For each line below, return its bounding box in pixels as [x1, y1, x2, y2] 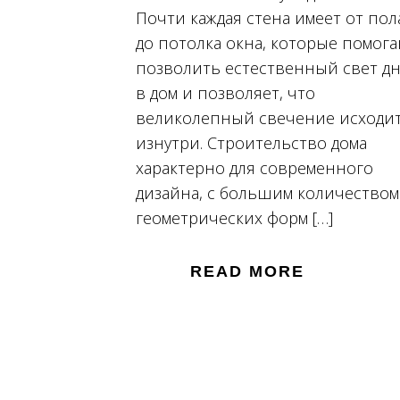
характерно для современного [136, 156, 373, 179]
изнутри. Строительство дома [136, 131, 367, 154]
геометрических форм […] [136, 206, 333, 229]
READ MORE [190, 262, 304, 280]
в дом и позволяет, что [136, 81, 315, 104]
